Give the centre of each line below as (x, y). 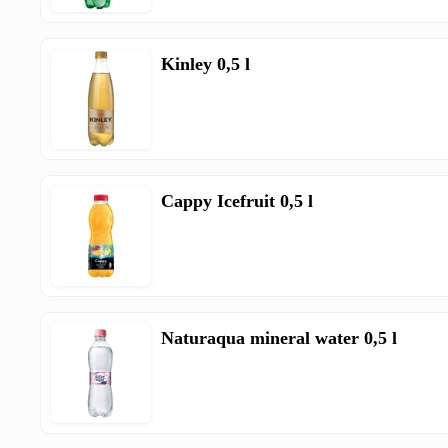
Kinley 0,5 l (206, 64)
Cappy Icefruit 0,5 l (237, 201)
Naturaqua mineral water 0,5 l (279, 338)
